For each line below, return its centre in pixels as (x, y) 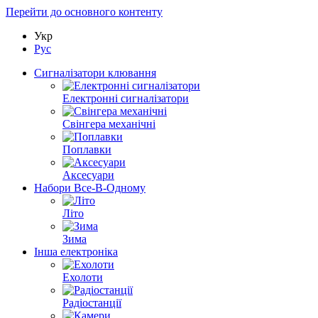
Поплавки (87, 149)
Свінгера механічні (109, 124)
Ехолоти (83, 277)
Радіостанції (92, 303)
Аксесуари (88, 175)
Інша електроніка (76, 252)
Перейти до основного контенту (84, 12)
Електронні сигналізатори (126, 98)
